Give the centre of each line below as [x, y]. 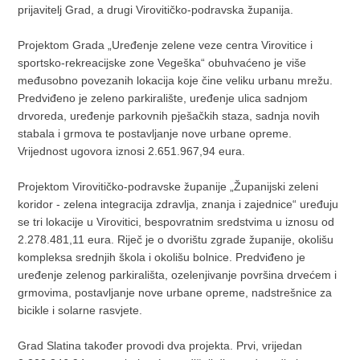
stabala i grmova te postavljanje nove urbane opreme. [155, 134]
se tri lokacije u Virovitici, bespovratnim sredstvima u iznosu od [176, 222]
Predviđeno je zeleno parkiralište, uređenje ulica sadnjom [163, 98]
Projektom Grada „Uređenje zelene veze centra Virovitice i [166, 45]
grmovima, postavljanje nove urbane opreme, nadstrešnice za [175, 293]
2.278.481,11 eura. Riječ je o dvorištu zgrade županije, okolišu [176, 240]
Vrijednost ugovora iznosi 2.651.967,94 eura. [132, 151]
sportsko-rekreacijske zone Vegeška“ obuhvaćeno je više [162, 63]
